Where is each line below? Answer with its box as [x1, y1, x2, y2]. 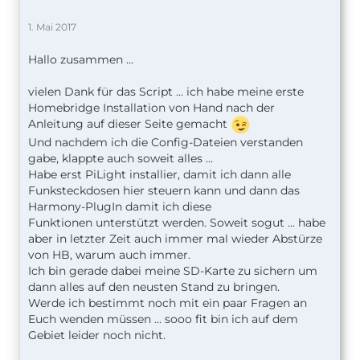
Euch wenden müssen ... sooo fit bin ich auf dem [28, 312, 298, 327]
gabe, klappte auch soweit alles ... [28, 151, 213, 166]
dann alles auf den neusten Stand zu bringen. [28, 280, 280, 295]
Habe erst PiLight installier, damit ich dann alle [28, 167, 291, 182]
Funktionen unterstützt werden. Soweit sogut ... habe [28, 215, 325, 231]
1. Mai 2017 [28, 21, 76, 34]
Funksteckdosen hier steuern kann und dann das [28, 183, 300, 198]
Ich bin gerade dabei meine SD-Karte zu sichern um [28, 264, 317, 279]
